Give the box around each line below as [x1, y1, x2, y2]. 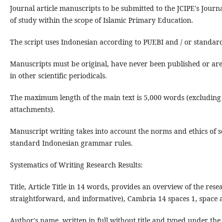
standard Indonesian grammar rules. [9, 138, 133, 148]
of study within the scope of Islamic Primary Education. [9, 15, 193, 25]
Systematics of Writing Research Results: [9, 160, 143, 170]
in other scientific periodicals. [9, 71, 107, 81]
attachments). [9, 105, 55, 114]
